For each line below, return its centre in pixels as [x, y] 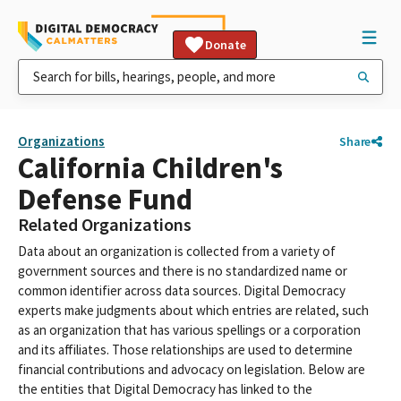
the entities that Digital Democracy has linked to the [165, 389]
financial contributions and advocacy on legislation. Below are [192, 369]
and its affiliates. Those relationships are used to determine [185, 350]
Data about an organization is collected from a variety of [177, 251]
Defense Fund [105, 199]
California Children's [150, 168]
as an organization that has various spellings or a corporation [189, 330]
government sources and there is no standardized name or [183, 271]
